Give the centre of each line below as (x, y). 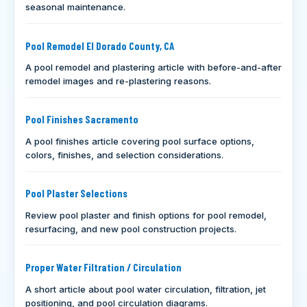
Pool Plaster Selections (76, 194)
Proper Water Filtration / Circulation (103, 267)
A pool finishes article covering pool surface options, (140, 141)
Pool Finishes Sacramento (82, 120)
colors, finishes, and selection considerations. (124, 155)
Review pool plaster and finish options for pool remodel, (146, 215)
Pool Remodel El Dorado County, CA (100, 46)
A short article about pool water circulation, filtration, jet (146, 289)
